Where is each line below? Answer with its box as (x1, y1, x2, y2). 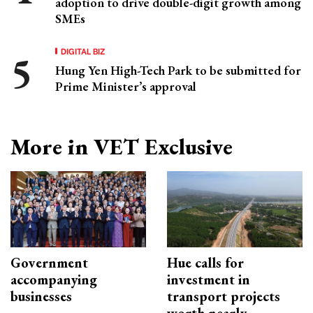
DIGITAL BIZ (61, 45, 105, 57)
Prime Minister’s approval (55, 78, 196, 95)
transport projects (167, 287, 280, 306)
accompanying (10, 270, 97, 289)
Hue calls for (167, 254, 244, 272)
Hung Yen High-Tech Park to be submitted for (55, 62, 301, 79)
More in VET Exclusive (10, 132, 233, 162)
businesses (10, 287, 72, 306)
